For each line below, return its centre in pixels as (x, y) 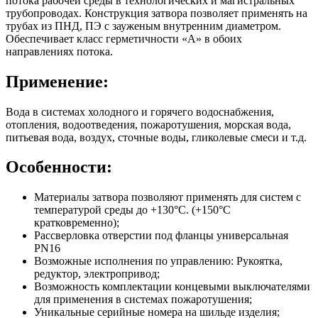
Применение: (57, 81)
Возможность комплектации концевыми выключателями (172, 287)
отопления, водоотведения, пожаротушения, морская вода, (148, 124)
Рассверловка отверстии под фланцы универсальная (161, 236)
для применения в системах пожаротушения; (143, 300)
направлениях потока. (62, 51)
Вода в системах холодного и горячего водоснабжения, (140, 111)
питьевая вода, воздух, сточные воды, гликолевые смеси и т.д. (159, 137)
